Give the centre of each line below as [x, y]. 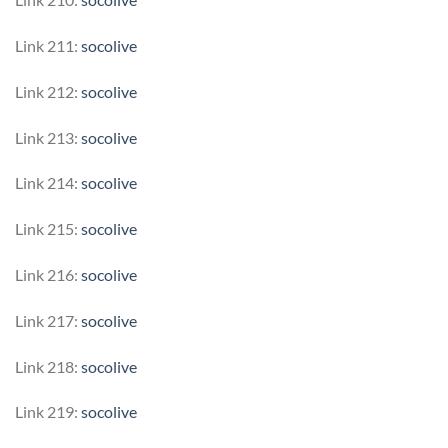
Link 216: [48, 274]
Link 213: [48, 137]
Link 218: [48, 366]
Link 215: [48, 229]
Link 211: [48, 45]
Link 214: [48, 183]
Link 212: [48, 91]
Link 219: [48, 412]
